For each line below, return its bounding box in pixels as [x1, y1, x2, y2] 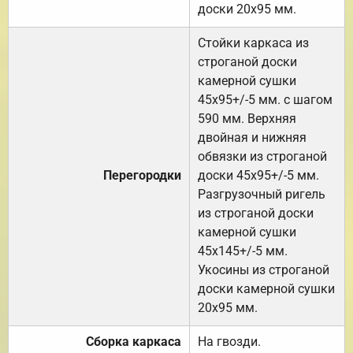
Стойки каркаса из [198, 35, 309, 50]
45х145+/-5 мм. [198, 243, 288, 258]
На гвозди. [198, 333, 261, 349]
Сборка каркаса [86, 333, 181, 349]
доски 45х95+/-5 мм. [198, 167, 319, 183]
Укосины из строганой [198, 262, 329, 277]
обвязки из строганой [198, 148, 327, 164]
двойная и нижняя [198, 129, 307, 145]
